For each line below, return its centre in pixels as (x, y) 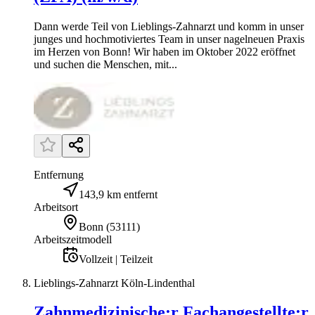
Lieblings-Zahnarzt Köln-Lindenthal (114, 283)
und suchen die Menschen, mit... (105, 64)
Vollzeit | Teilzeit (116, 259)
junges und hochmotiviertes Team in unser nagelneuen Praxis (169, 39)
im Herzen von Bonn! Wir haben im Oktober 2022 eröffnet (165, 51)
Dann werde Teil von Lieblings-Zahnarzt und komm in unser (169, 26)
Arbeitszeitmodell (73, 239)
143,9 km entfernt (118, 194)
